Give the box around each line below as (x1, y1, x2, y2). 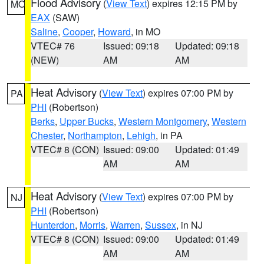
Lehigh (127, 128, 156, 142)
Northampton (68, 128, 122, 142)
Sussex (145, 218, 176, 232)
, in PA (156, 128, 183, 142)
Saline (31, 25, 58, 38)
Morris (80, 218, 105, 232)
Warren (110, 218, 140, 232)
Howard (98, 25, 131, 38)
